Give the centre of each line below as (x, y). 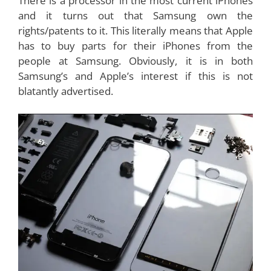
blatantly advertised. (66, 91)
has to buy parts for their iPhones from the (135, 45)
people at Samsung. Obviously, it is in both (135, 60)
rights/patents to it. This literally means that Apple (135, 30)
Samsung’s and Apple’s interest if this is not (135, 76)
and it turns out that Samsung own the (135, 15)
